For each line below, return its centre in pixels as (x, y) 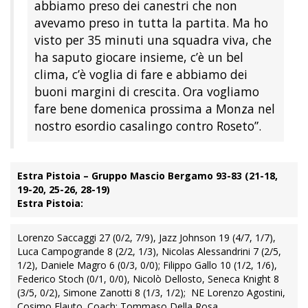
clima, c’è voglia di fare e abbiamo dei (141, 74)
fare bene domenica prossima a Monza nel (155, 108)
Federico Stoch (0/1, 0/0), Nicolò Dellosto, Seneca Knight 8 (148, 278)
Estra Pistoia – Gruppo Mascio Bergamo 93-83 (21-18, (147, 175)
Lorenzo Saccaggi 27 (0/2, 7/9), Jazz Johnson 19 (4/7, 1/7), (146, 237)
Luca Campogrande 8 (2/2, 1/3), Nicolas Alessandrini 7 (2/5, (149, 251)
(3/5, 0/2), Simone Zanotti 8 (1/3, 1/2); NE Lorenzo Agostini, (151, 292)
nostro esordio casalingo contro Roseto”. (148, 125)
